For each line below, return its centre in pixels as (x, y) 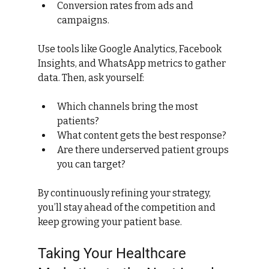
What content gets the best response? (141, 135)
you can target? (91, 164)
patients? (78, 121)
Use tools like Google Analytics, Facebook (130, 49)
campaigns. (83, 20)
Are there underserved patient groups (144, 150)
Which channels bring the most (128, 106)
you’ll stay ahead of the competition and (127, 207)
